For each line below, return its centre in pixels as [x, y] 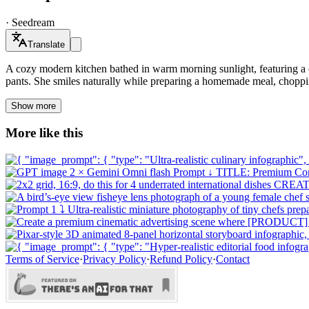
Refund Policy [181, 259]
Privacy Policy [114, 259]
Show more [33, 106]
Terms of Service [42, 259]
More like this [44, 133]
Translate [46, 44]
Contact [233, 259]
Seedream [33, 22]
